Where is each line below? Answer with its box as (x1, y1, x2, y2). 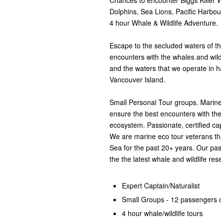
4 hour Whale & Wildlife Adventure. (110, 18, 218, 28)
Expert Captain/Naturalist (122, 181, 200, 191)
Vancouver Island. (110, 74, 165, 85)
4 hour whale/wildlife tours (122, 208, 203, 219)
